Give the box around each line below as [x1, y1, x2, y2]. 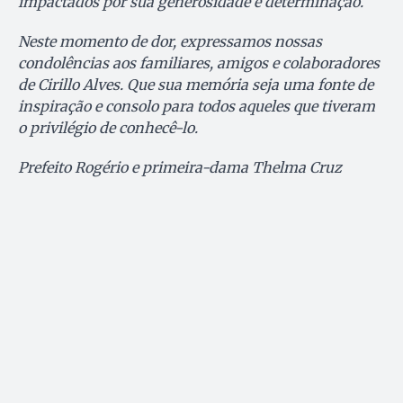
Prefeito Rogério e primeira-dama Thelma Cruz [18, 157, 342, 176]
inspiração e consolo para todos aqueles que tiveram [18, 96, 375, 115]
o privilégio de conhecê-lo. [18, 118, 198, 137]
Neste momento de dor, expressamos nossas [18, 31, 322, 50]
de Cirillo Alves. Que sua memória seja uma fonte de [18, 75, 373, 94]
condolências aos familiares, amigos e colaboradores [18, 53, 380, 72]
